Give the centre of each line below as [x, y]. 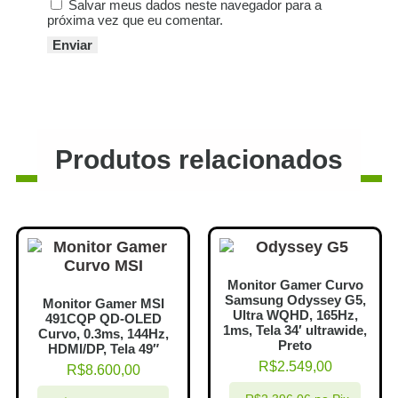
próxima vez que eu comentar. [135, 20]
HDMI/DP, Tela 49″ [103, 348]
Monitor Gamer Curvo [295, 284]
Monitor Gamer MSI [103, 303]
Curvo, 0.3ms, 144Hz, [103, 333]
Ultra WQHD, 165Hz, [295, 314]
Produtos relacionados [199, 159]
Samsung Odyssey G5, [295, 299]
